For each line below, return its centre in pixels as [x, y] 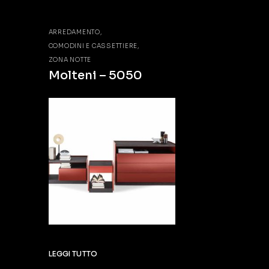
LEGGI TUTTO [73, 253]
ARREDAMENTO [74, 32]
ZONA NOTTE [70, 59]
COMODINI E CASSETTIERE [93, 46]
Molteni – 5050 [95, 75]
